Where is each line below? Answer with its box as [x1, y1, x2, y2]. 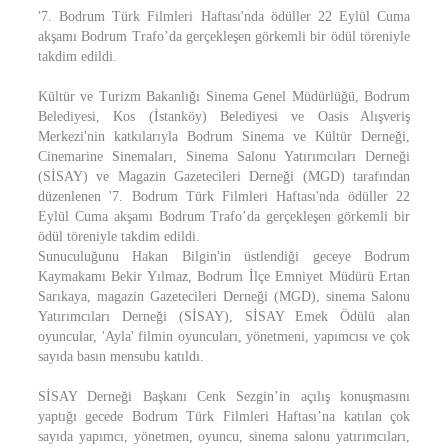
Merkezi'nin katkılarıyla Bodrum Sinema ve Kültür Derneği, [38, 129, 410, 144]
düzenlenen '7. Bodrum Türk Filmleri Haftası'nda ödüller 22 [38, 189, 410, 204]
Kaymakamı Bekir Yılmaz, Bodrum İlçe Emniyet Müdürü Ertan [38, 269, 410, 284]
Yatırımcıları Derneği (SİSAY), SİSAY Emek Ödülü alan [38, 309, 410, 324]
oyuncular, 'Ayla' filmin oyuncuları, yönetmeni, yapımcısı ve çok [38, 329, 410, 344]
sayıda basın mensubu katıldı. [38, 349, 204, 364]
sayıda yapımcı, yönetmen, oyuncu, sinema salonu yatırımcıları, [38, 429, 410, 444]
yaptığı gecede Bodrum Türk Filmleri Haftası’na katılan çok [38, 409, 410, 424]
